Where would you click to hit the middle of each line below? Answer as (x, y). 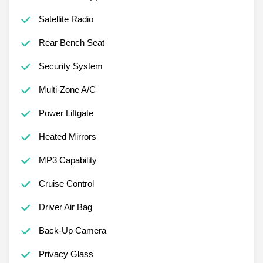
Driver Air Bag (65, 207)
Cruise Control (66, 183)
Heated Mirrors (67, 136)
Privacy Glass (66, 254)
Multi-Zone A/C (67, 89)
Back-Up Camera (72, 230)
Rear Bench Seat (71, 42)
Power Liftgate (66, 113)
